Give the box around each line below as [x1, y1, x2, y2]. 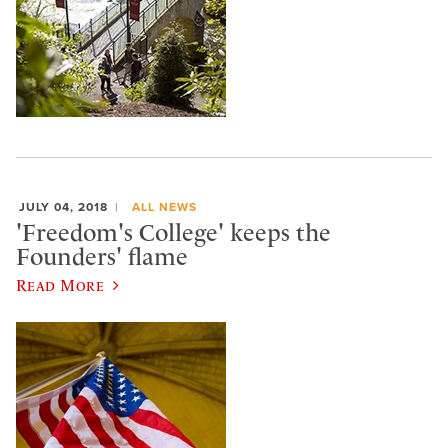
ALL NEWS [131, 200, 197, 215]
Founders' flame [16, 242, 188, 271]
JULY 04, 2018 [19, 200, 108, 215]
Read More [16, 276, 105, 295]
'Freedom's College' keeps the [16, 218, 331, 247]
